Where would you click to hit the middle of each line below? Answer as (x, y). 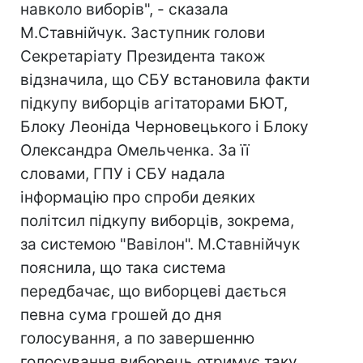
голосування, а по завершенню (137, 338)
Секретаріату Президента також (143, 56)
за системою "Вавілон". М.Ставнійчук (160, 244)
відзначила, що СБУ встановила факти (165, 80)
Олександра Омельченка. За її (135, 150)
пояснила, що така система (123, 268)
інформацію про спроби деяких (138, 197)
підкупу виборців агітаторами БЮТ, (154, 103)
